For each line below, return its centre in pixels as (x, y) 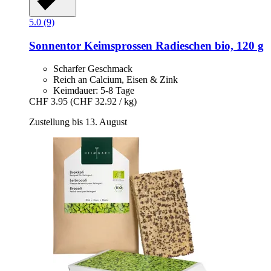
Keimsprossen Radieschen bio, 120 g (172, 45)
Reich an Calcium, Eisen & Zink (116, 80)
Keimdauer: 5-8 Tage (94, 91)
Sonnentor (55, 45)
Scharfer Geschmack (93, 69)
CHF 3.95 (48, 102)
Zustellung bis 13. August (78, 122)
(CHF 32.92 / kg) (103, 102)
